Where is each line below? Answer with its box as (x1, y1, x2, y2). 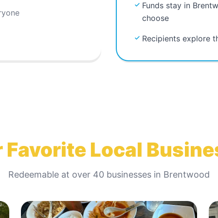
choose (142, 13, 169, 23)
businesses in (104, 169, 163, 180)
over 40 (72, 169, 104, 180)
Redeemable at (8, 169, 72, 180)
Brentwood (163, 169, 210, 180)
